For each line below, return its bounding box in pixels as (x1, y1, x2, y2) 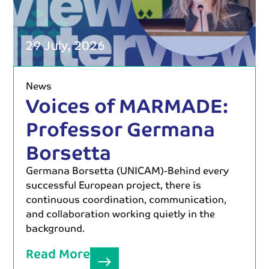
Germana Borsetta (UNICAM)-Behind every (26, 162, 229, 179)
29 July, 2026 (25, 34, 106, 56)
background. (26, 219, 85, 237)
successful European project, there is (26, 176, 202, 193)
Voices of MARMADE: (26, 88, 229, 122)
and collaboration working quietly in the (26, 205, 216, 222)
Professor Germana (26, 111, 216, 146)
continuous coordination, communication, (26, 190, 227, 208)
